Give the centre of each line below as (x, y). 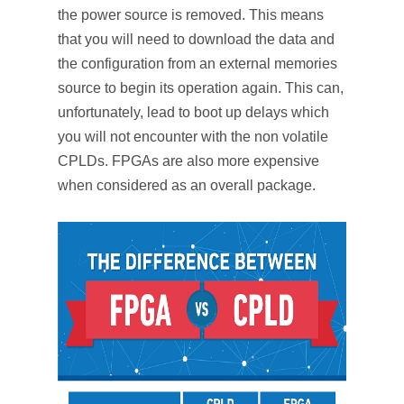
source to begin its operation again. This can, (201, 88)
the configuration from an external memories (197, 64)
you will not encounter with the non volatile (193, 137)
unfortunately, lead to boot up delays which (193, 112)
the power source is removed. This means (191, 15)
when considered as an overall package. (187, 185)
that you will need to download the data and (196, 39)
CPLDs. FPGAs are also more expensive (188, 161)
